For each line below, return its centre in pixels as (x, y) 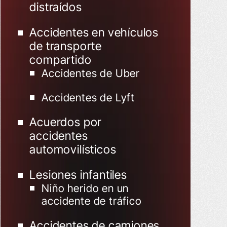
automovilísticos (73, 149)
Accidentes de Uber (91, 73)
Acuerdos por (66, 122)
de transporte (66, 46)
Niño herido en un (85, 188)
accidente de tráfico (92, 201)
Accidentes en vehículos (94, 32)
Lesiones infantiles (78, 175)
